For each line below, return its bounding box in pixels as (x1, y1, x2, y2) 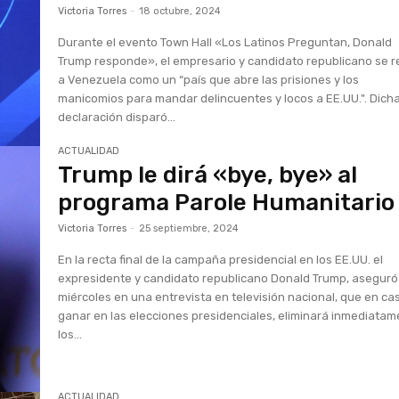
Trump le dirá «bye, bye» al (58, 161, 358, 190)
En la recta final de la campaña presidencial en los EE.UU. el (58, 253, 384, 267)
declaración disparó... (58, 110, 176, 124)
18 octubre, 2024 (139, 4, 222, 17)
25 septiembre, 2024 (139, 223, 240, 235)
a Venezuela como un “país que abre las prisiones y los (58, 72, 360, 86)
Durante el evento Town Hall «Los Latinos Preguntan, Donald (58, 35, 393, 49)
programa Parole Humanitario (58, 189, 395, 217)
